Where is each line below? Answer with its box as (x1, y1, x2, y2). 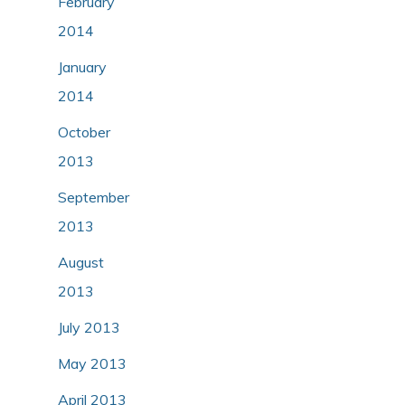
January (58, 57, 107, 76)
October (58, 122, 110, 141)
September (58, 187, 129, 206)
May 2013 (58, 353, 127, 372)
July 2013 (58, 317, 120, 336)
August (58, 252, 104, 271)
